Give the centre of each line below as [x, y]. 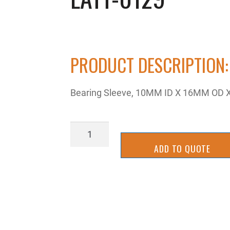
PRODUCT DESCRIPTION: [150, 65]
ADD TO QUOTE [182, 148]
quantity [87, 157]
